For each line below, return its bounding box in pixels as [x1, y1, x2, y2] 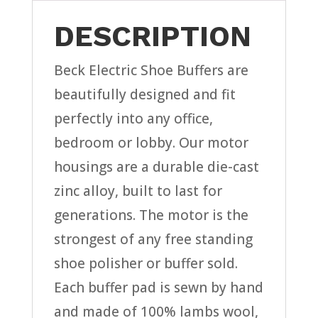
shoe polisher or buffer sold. [53, 254, 238, 273]
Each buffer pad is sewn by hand [53, 278, 263, 297]
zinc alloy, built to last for [53, 182, 222, 201]
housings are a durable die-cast [53, 158, 259, 177]
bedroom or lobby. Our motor [53, 133, 248, 153]
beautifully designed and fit [53, 85, 236, 104]
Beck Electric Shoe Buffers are [53, 61, 248, 80]
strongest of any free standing [53, 230, 253, 249]
